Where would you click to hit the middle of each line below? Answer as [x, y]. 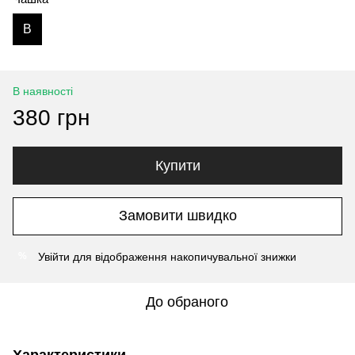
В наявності [43, 91]
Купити [177, 165]
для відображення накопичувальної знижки [183, 256]
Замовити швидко [177, 216]
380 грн [51, 117]
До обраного [187, 302]
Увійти [54, 256]
